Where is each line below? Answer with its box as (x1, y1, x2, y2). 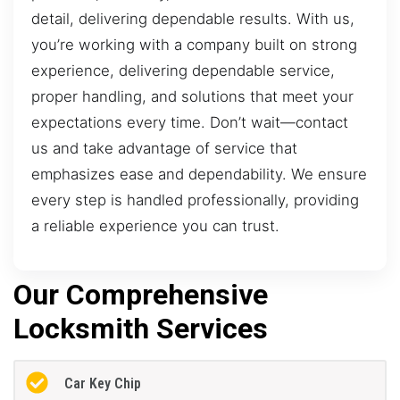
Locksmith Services (13, 311, 268, 346)
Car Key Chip (63, 375, 141, 393)
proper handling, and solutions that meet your (31, 87, 354, 106)
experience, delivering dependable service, (31, 62, 335, 80)
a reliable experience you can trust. (31, 217, 279, 236)
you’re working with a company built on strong (31, 36, 357, 54)
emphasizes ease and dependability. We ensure (31, 165, 367, 184)
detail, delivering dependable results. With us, (31, 10, 354, 29)
